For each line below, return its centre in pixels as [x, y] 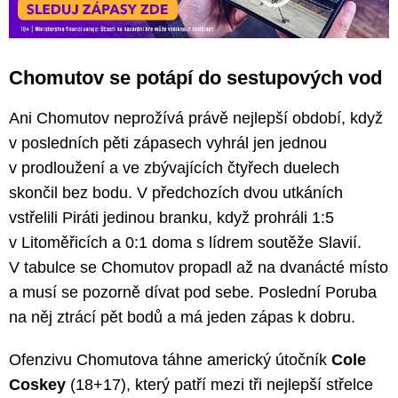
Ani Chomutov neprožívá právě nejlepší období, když [196, 118]
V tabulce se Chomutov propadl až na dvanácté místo [199, 267]
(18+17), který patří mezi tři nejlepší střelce [219, 384]
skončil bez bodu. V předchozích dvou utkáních [176, 192]
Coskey [37, 384]
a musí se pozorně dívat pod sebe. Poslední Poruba [193, 292]
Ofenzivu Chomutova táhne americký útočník [170, 359]
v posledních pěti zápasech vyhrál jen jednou [168, 143]
